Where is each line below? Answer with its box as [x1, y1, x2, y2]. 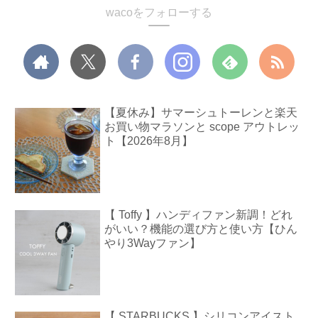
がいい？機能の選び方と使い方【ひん [104, 222, 298, 235]
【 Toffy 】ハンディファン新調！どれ [104, 208, 293, 221]
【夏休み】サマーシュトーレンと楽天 [104, 106, 298, 119]
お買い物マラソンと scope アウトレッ [104, 121, 300, 133]
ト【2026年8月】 [104, 135, 194, 148]
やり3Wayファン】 [104, 236, 202, 249]
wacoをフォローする [106, 6, 212, 19]
